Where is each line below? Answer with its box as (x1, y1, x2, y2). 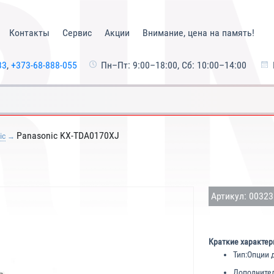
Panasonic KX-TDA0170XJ (17, 130, 119, 141)
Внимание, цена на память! (142, 27, 254, 39)
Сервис (62, 27, 92, 39)
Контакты (9, 27, 50, 39)
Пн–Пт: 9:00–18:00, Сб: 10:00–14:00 (100, 59, 246, 71)
